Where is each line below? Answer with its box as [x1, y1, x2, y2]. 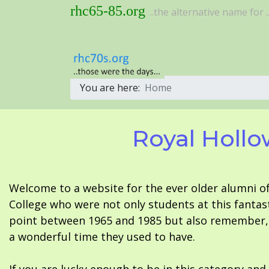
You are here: [80, 81, 145, 95]
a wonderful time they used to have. [9, 229, 195, 244]
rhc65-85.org [70, 3, 145, 19]
